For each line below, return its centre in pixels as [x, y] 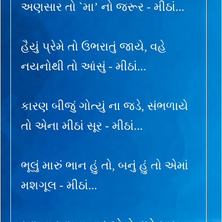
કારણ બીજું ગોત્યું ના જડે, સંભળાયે [105, 106]
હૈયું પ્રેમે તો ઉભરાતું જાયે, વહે [93, 46]
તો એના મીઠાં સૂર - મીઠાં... [82, 126]
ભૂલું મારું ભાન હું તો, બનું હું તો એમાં [105, 165]
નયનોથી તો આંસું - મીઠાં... [83, 66]
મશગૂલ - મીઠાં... [59, 185]
